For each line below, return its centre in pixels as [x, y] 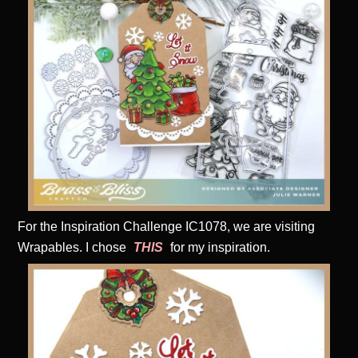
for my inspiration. [219, 247]
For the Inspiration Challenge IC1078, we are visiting [167, 226]
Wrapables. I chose [74, 247]
